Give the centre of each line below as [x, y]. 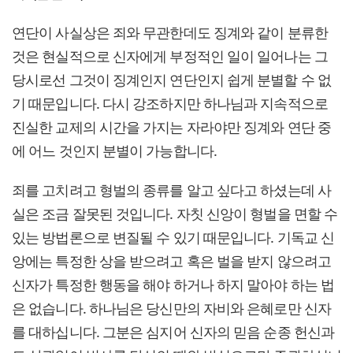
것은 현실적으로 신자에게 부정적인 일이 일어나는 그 [170, 56]
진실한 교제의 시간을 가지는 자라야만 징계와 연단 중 [171, 126]
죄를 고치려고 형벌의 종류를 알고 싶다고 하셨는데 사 [171, 190]
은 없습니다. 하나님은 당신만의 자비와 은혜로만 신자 [171, 308]
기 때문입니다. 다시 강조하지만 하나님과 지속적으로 [170, 103]
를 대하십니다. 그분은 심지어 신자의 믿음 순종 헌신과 [173, 331]
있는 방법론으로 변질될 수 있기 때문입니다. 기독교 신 [173, 237]
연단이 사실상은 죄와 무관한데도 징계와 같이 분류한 [170, 32]
